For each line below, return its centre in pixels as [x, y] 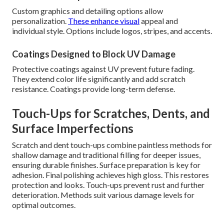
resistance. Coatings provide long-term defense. [93, 89]
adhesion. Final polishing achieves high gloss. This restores [110, 175]
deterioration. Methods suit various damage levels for [103, 195]
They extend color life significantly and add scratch [99, 79]
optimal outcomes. [44, 205]
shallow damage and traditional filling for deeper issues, [106, 155]
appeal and [159, 21]
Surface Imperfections [73, 128]
